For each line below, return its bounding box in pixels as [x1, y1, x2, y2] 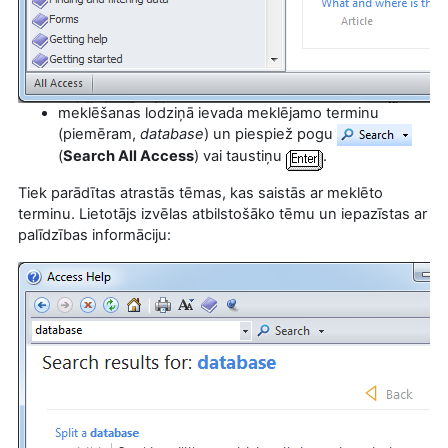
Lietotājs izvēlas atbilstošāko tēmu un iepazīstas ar [75, 205, 427, 224]
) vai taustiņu [194, 146, 286, 165]
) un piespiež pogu [204, 124, 337, 143]
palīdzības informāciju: [18, 226, 171, 245]
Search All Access [63, 146, 194, 165]
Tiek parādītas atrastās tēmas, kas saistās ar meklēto [18, 184, 383, 203]
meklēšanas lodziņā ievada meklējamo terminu [58, 103, 379, 122]
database [140, 124, 204, 143]
